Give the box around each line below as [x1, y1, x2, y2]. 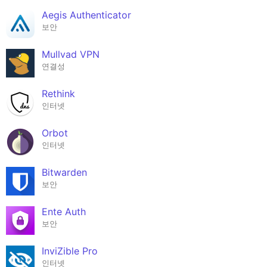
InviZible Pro [42, 244, 98, 257]
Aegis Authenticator [42, 8, 131, 21]
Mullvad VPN [42, 48, 100, 60]
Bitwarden [42, 166, 87, 178]
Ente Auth [42, 205, 86, 218]
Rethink [42, 87, 75, 100]
